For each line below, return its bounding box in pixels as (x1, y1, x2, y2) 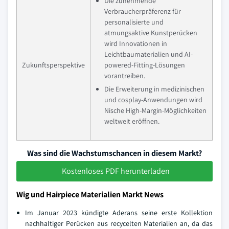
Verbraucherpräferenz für (104, 7, 181, 16)
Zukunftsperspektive (22, 60, 85, 70)
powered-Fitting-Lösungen (104, 60, 185, 70)
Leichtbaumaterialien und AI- (104, 50, 193, 59)
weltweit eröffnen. (104, 117, 159, 126)
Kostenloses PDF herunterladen (61, 166, 170, 176)
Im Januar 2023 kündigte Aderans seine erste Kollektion (25, 208, 213, 217)
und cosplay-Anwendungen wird (104, 95, 202, 104)
